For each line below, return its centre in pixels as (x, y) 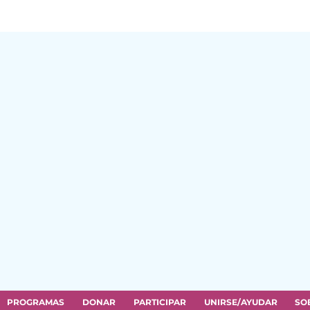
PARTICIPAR (159, 302)
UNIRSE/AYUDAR (240, 302)
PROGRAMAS (35, 302)
